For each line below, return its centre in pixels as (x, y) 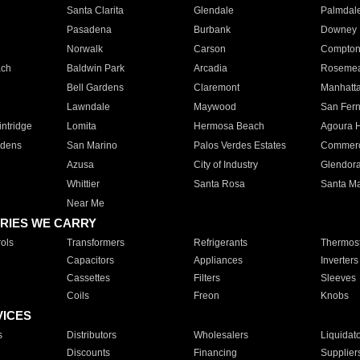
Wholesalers (221, 335)
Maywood (215, 107)
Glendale (213, 10)
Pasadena (89, 30)
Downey (338, 30)
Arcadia (210, 68)
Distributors (91, 335)
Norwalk (84, 49)
